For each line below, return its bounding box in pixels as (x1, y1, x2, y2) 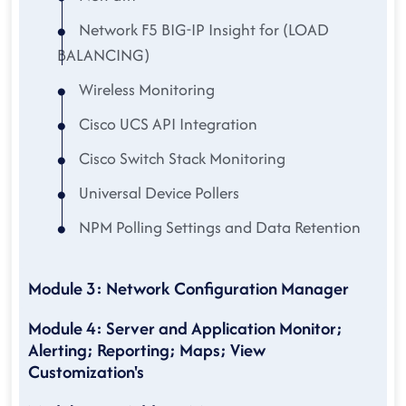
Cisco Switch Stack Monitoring (75, 147, 285, 169)
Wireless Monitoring (75, 78, 215, 101)
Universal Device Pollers (75, 181, 239, 204)
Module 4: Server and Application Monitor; (28, 315, 343, 341)
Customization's (28, 359, 144, 384)
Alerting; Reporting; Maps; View (28, 337, 266, 362)
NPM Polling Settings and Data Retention (75, 216, 361, 238)
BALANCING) (57, 43, 150, 66)
